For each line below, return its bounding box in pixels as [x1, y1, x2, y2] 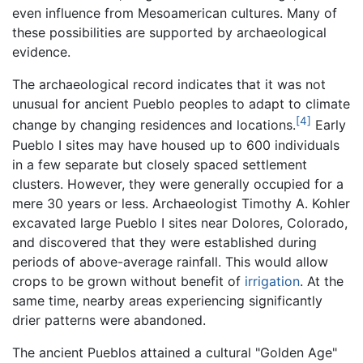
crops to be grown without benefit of [12, 272, 245, 289]
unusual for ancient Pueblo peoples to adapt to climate [12, 96, 350, 113]
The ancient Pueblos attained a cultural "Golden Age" [12, 344, 337, 361]
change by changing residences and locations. [12, 117, 296, 134]
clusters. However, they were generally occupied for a [12, 175, 344, 192]
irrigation [245, 272, 300, 289]
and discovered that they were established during [12, 233, 317, 250]
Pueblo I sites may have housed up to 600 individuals [12, 136, 340, 153]
